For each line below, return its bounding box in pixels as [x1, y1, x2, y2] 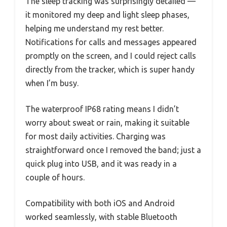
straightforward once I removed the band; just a [25, 145, 201, 155]
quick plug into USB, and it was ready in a [25, 159, 177, 168]
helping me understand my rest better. [25, 23, 164, 33]
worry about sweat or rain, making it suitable [25, 118, 190, 127]
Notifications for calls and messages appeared [25, 37, 197, 47]
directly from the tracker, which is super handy [25, 64, 195, 74]
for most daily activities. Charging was [25, 131, 166, 141]
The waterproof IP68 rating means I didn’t [25, 104, 179, 113]
